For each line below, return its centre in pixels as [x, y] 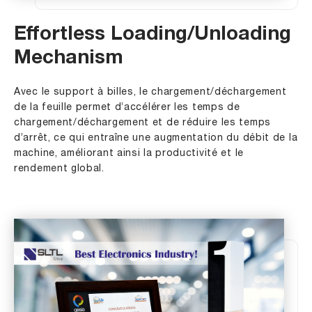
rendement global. [59, 169]
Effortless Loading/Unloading [153, 35]
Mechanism [69, 59]
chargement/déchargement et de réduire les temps [142, 123]
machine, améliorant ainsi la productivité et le [129, 153]
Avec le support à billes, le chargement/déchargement [150, 92]
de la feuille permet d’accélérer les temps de [127, 107]
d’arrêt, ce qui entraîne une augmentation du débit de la [156, 138]
